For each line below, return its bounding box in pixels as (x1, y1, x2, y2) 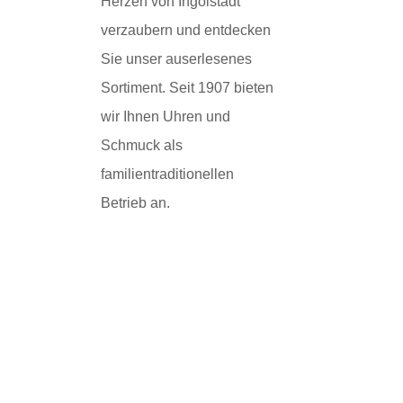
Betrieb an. (101, 195, 170, 210)
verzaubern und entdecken (101, 22, 271, 38)
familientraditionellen (101, 166, 234, 182)
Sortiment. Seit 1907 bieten (101, 80, 273, 95)
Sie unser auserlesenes (101, 51, 252, 67)
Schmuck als (101, 138, 183, 153)
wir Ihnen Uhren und (101, 109, 230, 124)
